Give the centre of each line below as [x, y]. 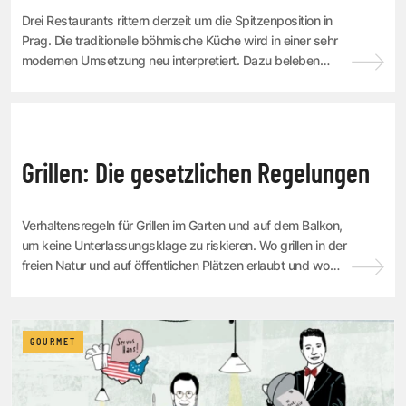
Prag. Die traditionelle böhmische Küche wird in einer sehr [180, 41]
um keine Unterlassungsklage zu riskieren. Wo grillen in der [184, 246]
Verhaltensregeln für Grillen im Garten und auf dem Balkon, [182, 226]
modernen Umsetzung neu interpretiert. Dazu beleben [171, 61]
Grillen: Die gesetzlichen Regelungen [196, 173]
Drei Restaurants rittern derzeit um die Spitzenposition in [177, 21]
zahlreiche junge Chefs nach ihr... [112, 81]
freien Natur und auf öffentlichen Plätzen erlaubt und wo [176, 266]
